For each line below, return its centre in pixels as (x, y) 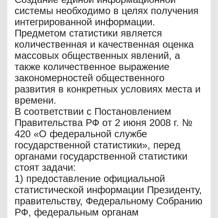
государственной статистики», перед (98, 145)
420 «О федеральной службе (81, 134)
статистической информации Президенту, (108, 190)
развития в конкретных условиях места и (108, 89)
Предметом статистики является (88, 33)
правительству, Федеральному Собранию (109, 201)
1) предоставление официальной (90, 179)
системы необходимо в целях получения (107, 11)
